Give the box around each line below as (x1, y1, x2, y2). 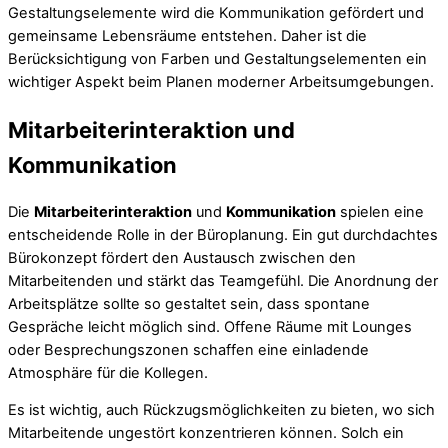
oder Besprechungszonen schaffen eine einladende (8, 340, 369, 359)
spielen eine (336, 202, 424, 221)
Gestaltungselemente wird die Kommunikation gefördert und (8, 4, 424, 23)
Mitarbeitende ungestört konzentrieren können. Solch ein (8, 424, 404, 443)
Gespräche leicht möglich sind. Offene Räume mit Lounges (8, 317, 412, 336)
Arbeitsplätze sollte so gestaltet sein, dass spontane (8, 294, 370, 313)
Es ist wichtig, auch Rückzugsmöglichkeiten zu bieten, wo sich (8, 401, 435, 420)
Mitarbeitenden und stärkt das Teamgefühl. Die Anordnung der (8, 271, 438, 290)
